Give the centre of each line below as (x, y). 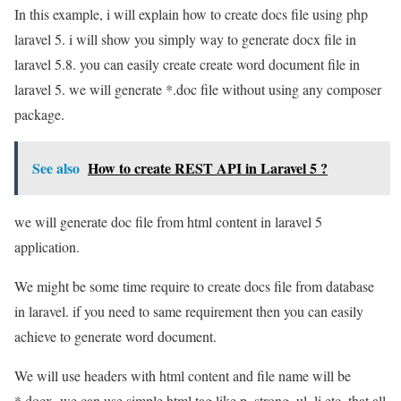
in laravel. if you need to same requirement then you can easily (189, 311)
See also (56, 167)
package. (39, 114)
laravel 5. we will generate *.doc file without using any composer (198, 89)
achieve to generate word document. (115, 336)
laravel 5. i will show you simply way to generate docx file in (185, 38)
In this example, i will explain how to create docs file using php (191, 13)
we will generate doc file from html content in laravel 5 (168, 221)
